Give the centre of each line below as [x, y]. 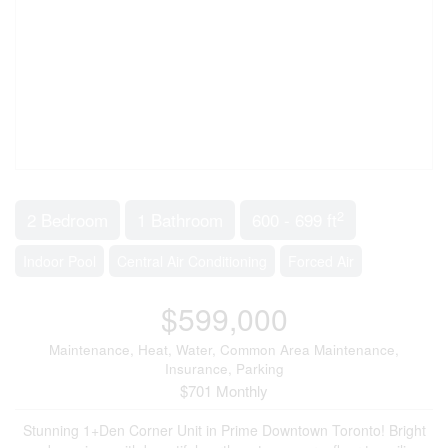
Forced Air [321, 261]
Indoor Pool [59, 261]
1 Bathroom [180, 219]
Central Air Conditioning [192, 261]
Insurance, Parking [224, 368]
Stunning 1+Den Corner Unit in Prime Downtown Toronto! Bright [224, 430]
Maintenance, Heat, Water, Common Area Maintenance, [224, 349]
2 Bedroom [67, 219]
